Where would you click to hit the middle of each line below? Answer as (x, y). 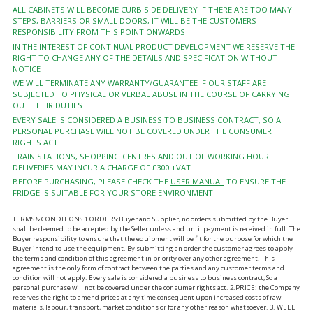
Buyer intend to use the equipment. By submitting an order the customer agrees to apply (152, 248)
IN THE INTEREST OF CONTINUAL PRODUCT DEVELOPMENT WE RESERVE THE (153, 46)
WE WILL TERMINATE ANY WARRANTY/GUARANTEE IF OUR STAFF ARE (139, 83)
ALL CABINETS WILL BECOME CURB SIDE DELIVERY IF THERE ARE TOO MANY (152, 10)
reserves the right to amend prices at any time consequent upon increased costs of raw (146, 297)
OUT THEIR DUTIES (47, 105)
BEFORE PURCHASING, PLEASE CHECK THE (91, 182)
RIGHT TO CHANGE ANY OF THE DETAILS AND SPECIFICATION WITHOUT (145, 57)
